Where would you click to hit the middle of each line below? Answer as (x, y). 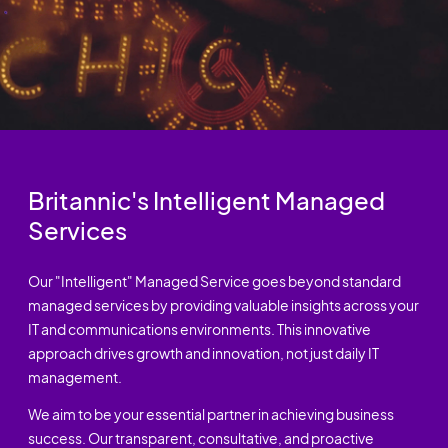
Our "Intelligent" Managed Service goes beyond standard (214, 281)
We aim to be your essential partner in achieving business (210, 413)
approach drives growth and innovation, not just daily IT (203, 353)
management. (74, 377)
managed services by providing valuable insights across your (223, 305)
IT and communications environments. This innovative (199, 329)
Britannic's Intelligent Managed (206, 200)
